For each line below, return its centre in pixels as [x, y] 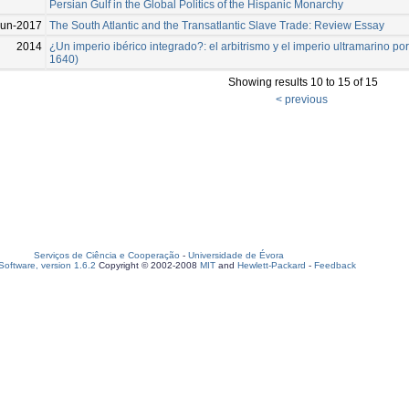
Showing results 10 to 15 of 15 [303, 82]
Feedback [335, 265]
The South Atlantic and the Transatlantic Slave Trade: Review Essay [217, 25]
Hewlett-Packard [272, 265]
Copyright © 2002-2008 [148, 265]
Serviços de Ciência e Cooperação [107, 255]
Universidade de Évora [236, 255]
